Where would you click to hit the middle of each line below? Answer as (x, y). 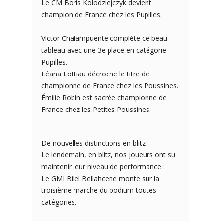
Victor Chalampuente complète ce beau (104, 38)
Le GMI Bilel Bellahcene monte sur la (100, 178)
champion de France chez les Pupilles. (102, 15)
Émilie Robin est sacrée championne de (104, 97)
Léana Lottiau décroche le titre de (95, 74)
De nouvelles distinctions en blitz (93, 143)
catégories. (59, 202)
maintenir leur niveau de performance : (103, 166)
